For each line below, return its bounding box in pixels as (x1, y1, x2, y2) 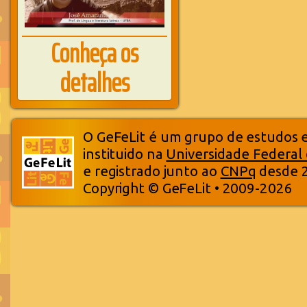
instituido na (83, 146, 167, 162)
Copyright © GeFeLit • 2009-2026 (83, 180, 293, 196)
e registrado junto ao (83, 163, 221, 179)
